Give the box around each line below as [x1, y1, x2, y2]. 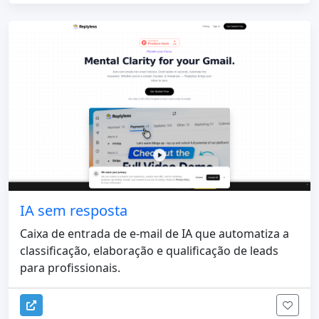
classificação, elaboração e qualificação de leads [20, 242, 278, 258]
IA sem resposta [20, 200, 127, 220]
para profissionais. [20, 259, 120, 276]
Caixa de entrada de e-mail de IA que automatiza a [20, 225, 289, 241]
